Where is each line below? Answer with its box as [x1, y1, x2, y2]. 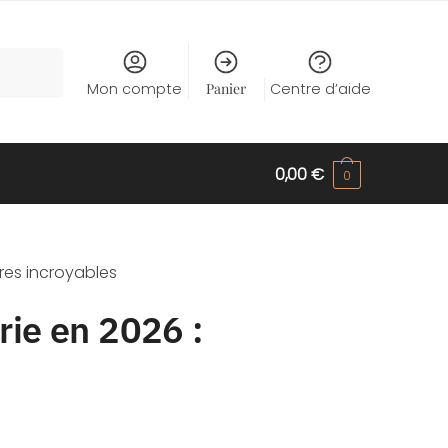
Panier [205, 79, 246, 98]
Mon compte [87, 79, 182, 99]
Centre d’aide [269, 79, 371, 99]
